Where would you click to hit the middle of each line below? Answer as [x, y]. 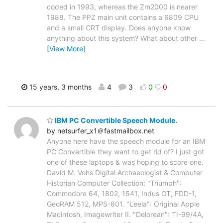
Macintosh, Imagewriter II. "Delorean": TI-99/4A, [125, 215]
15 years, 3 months [59, 87]
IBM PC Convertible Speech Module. [115, 120]
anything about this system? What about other [123, 38]
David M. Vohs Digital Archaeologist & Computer [125, 173]
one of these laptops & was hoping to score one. [125, 162]
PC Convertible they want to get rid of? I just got [125, 152]
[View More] [66, 48]
